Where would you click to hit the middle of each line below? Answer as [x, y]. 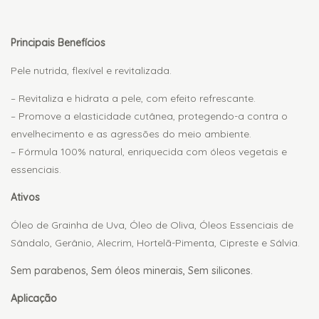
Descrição [34, 10]
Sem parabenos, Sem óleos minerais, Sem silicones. [132, 270]
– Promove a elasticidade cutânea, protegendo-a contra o [149, 116]
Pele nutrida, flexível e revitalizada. [91, 70]
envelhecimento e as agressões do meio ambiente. [131, 134]
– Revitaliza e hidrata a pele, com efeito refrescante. [133, 98]
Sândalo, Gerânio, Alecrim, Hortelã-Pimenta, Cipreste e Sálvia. [155, 242]
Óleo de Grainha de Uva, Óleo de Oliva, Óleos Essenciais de [152, 225]
